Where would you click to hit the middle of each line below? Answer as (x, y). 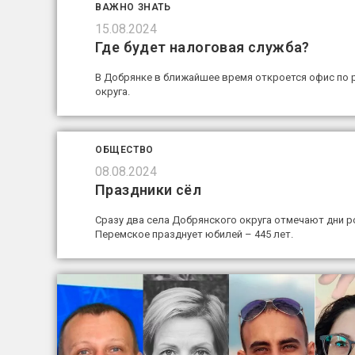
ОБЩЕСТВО (124, 149)
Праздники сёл (149, 189)
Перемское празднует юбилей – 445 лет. (194, 234)
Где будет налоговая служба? (202, 47)
